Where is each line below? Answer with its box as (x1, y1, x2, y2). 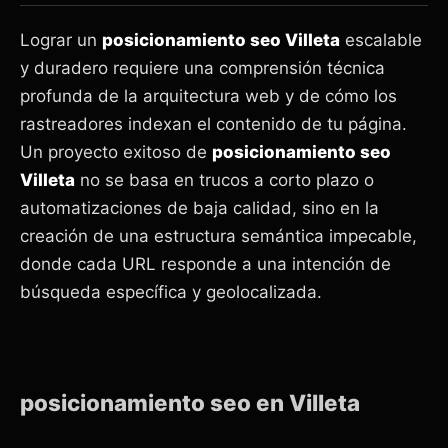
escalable (340, 29, 422, 50)
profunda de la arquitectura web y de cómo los (20, 85, 397, 106)
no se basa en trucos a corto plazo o (75, 169, 374, 190)
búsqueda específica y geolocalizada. (20, 281, 322, 302)
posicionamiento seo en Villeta (20, 388, 360, 416)
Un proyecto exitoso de (20, 141, 212, 162)
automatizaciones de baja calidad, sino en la (20, 197, 379, 218)
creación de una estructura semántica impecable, (20, 225, 417, 246)
